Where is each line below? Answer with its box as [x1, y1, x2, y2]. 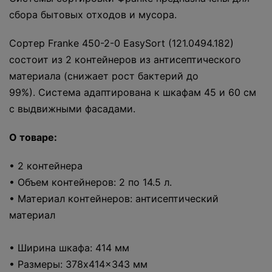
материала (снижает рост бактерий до [9, 70, 199, 83]
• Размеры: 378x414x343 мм [9, 258, 148, 271]
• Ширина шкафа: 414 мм [9, 242, 129, 254]
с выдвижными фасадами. [9, 103, 135, 115]
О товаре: [9, 131, 57, 144]
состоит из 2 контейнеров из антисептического [9, 53, 241, 66]
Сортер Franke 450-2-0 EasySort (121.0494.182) [9, 37, 234, 50]
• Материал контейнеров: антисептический [9, 192, 219, 205]
